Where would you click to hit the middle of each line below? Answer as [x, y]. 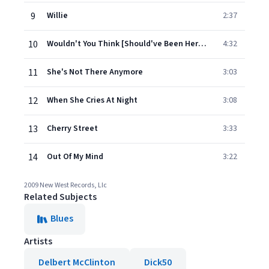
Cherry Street [72, 128]
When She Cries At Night [92, 100]
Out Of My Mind [75, 157]
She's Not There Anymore [95, 72]
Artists [38, 241]
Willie [57, 16]
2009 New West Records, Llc [65, 185]
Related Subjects [60, 197]
